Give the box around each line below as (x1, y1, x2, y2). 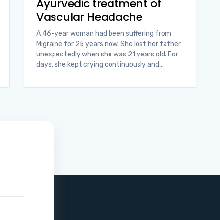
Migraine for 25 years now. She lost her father (36, 40, 181, 49)
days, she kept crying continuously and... (36, 60, 164, 69)
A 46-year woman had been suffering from (36, 29, 171, 38)
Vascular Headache (36, 9, 142, 25)
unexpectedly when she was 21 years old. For (36, 50, 178, 59)
